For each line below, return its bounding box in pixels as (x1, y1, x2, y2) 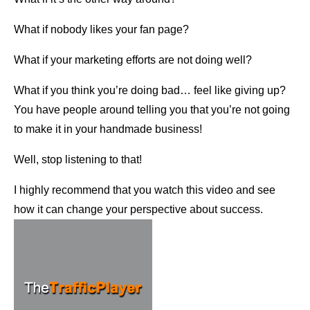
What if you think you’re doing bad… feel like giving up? (14, 84, 286, 96)
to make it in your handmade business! (14, 122, 202, 135)
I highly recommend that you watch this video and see (14, 183, 275, 196)
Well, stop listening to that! (14, 153, 142, 165)
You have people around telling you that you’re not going (14, 103, 290, 116)
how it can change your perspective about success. (14, 203, 263, 215)
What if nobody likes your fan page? (14, 23, 189, 35)
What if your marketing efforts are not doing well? (14, 53, 252, 66)
